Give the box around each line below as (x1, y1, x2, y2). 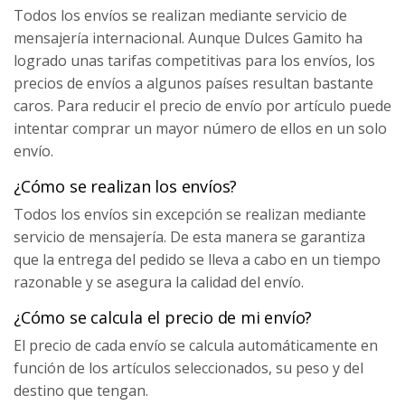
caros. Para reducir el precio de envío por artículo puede (14, 96, 391, 116)
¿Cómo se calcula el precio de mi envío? (14, 306, 313, 328)
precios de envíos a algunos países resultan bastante (14, 73, 373, 93)
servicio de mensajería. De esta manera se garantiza (14, 227, 365, 247)
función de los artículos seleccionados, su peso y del (14, 358, 363, 378)
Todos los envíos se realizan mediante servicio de (14, 5, 347, 25)
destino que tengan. (14, 381, 148, 400)
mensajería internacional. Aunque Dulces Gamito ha (14, 28, 363, 48)
